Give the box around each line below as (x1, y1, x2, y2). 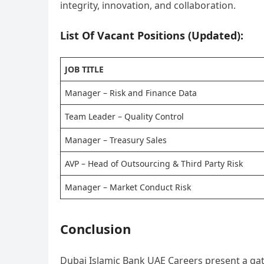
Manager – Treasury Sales (65, 134, 167, 146)
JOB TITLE (65, 64, 104, 75)
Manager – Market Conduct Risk (65, 181, 191, 193)
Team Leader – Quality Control (65, 111, 184, 122)
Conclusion (60, 220, 131, 237)
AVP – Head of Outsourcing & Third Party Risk (65, 158, 243, 169)
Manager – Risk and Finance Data (65, 87, 197, 98)
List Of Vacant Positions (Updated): (60, 28, 243, 42)
